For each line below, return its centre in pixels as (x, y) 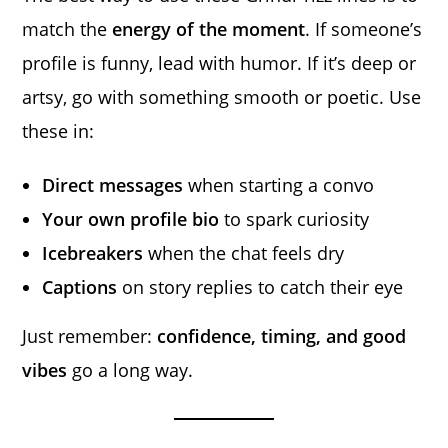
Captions (80, 286)
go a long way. (130, 369)
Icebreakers (93, 252)
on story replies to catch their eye (260, 286)
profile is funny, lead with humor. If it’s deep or (219, 62)
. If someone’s (364, 28)
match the (67, 28)
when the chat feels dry (244, 252)
